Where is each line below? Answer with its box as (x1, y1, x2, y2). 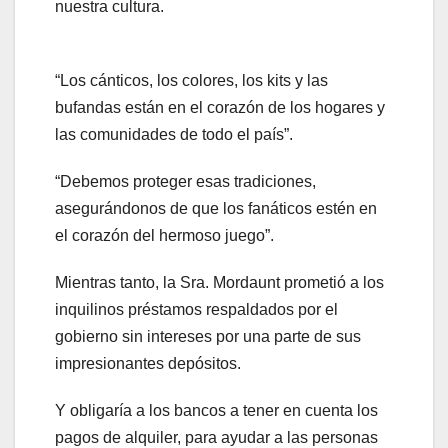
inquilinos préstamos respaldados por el (55, 300, 338, 318)
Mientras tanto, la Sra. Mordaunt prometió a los (55, 273, 384, 291)
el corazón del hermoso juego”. (55, 226, 274, 244)
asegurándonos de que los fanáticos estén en (55, 199, 377, 217)
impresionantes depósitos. (55, 354, 241, 372)
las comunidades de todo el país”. (55, 125, 293, 143)
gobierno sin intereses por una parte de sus (55, 327, 361, 345)
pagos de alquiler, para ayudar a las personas (55, 428, 378, 446)
